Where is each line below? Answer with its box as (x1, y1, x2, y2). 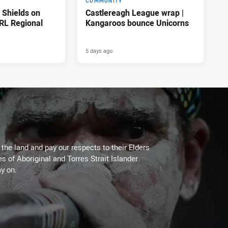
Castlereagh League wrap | (85, 7, 184, 18)
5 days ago (85, 46, 112, 54)
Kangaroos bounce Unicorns (85, 17, 189, 28)
